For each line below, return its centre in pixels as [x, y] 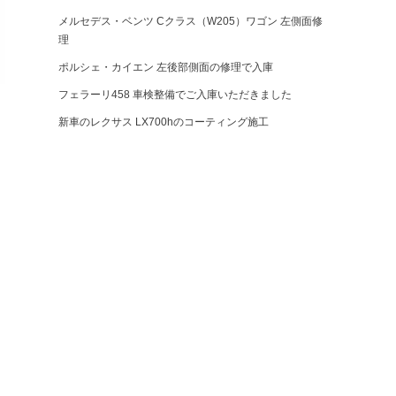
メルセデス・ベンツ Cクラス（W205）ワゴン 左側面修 [190, 22]
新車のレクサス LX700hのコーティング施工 [164, 122]
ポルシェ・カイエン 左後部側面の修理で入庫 [166, 68]
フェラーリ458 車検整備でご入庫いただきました [175, 95]
